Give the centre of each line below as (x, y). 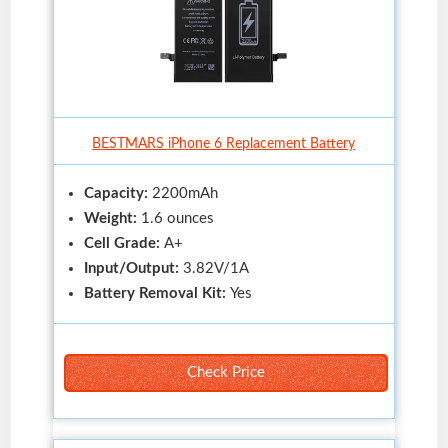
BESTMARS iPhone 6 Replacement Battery (224, 143)
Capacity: (117, 193)
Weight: (110, 218)
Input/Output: (133, 268)
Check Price (225, 372)
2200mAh (184, 193)
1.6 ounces (175, 218)
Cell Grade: (123, 243)
